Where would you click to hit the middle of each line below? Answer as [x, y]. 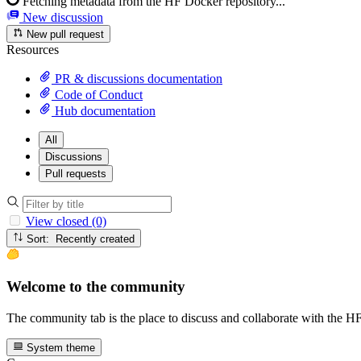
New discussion [61, 17]
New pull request [64, 35]
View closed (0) [66, 222]
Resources [33, 50]
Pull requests [76, 174]
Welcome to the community [96, 287]
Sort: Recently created [95, 239]
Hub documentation [104, 111]
